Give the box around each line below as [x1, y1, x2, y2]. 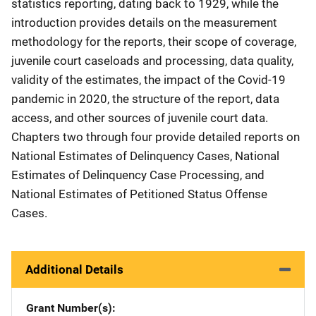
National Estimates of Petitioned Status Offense [11, 186, 267, 201]
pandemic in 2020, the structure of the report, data [11, 91, 279, 106]
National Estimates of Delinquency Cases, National [11, 148, 279, 163]
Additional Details [25, 262, 123, 276]
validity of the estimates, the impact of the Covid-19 [11, 72, 286, 87]
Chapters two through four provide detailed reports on [11, 129, 300, 144]
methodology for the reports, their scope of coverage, [11, 34, 296, 49]
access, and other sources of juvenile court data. [11, 110, 268, 125]
